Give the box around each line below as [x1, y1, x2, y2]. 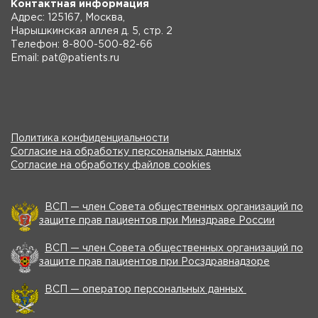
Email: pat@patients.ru [11, 54, 119, 62]
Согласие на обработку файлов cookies [11, 161, 211, 170]
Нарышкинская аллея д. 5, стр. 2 [11, 27, 172, 35]
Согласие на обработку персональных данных [11, 148, 241, 156]
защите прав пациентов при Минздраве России [39, 216, 275, 225]
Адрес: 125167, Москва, [11, 13, 125, 22]
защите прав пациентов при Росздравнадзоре [39, 258, 270, 266]
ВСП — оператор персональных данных [45, 285, 246, 294]
